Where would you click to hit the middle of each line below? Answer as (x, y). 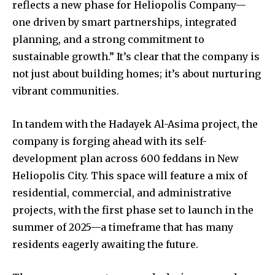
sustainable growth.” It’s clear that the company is (136, 57)
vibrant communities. (66, 91)
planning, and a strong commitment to (108, 40)
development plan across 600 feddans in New (126, 159)
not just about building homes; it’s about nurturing (137, 74)
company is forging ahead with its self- (110, 141)
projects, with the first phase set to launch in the (133, 210)
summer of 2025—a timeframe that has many (123, 227)
